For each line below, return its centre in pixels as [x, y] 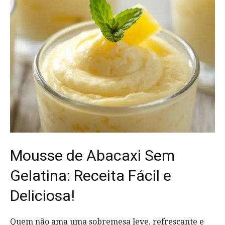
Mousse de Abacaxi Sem [92, 155]
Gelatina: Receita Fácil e [91, 175]
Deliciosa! [42, 195]
